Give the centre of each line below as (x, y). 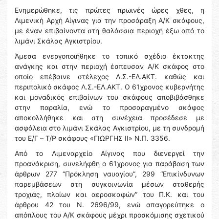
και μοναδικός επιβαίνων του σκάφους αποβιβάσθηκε (109, 97)
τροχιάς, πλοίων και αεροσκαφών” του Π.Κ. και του (109, 194)
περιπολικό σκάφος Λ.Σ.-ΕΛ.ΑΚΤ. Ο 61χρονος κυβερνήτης (109, 87)
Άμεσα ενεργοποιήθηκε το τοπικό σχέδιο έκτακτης (109, 56)
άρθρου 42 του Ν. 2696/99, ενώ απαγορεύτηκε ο (109, 205)
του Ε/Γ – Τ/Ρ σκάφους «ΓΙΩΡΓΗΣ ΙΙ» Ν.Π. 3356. (92, 138)
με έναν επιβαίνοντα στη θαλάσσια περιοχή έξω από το (109, 31)
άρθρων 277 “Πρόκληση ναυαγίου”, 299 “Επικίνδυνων (109, 174)
